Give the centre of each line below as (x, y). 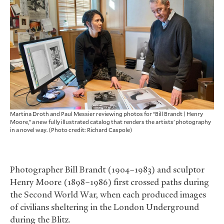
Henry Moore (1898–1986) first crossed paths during (109, 182)
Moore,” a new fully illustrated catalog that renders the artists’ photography (110, 122)
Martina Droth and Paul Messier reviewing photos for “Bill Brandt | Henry (106, 114)
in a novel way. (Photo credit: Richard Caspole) (71, 130)
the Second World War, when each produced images (108, 195)
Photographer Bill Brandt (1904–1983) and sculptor (107, 170)
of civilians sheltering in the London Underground (104, 207)
